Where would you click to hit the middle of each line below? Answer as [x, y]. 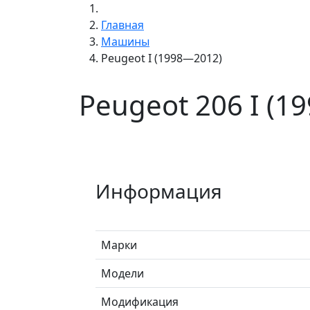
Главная [122, 25]
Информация [159, 191]
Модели [122, 273]
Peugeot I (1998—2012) [162, 58]
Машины [125, 41]
